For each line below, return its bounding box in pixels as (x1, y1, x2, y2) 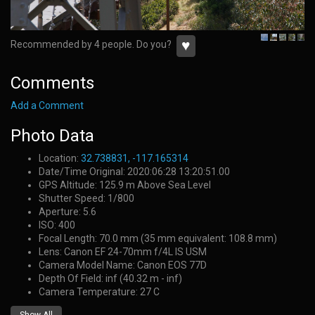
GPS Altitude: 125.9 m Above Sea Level (39, 179, 211, 191)
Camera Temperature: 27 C (39, 285, 160, 297)
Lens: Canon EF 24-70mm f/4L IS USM (39, 245, 207, 257)
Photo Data (11, 125, 94, 146)
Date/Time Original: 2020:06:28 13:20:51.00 (39, 165, 230, 177)
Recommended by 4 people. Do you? (11, 39, 174, 51)
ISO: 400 (39, 219, 75, 231)
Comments (11, 72, 94, 93)
